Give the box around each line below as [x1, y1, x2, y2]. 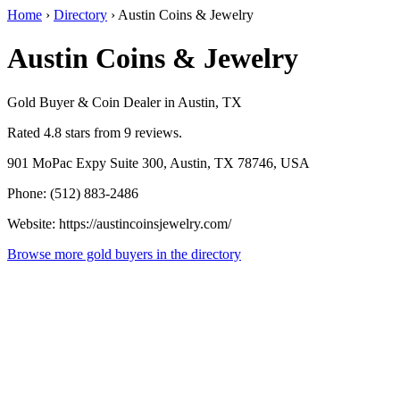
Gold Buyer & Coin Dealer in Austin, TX [7, 94, 242, 110]
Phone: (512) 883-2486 [7, 185, 138, 201]
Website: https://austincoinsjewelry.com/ [7, 215, 231, 231]
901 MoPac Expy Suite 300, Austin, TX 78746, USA [7, 154, 310, 171]
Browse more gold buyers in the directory [7, 246, 241, 262]
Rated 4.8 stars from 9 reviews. [7, 124, 182, 140]
